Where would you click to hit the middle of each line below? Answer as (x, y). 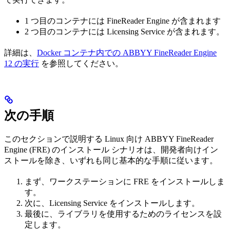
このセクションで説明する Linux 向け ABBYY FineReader (109, 139)
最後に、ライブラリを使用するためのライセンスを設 (123, 214)
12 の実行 (22, 64)
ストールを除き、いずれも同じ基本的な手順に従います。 (111, 161)
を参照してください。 (81, 64)
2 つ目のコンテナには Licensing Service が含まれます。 (124, 32)
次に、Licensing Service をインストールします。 (112, 203)
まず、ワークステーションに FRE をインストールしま (125, 182)
